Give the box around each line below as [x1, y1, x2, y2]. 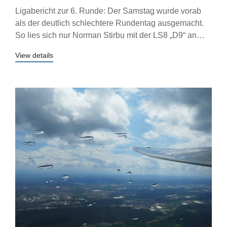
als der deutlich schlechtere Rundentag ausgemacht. [15, 19, 204, 27]
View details [15, 51, 53, 59]
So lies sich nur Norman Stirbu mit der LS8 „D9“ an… [15, 31, 205, 40]
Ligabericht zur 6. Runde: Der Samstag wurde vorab [15, 7, 201, 15]
